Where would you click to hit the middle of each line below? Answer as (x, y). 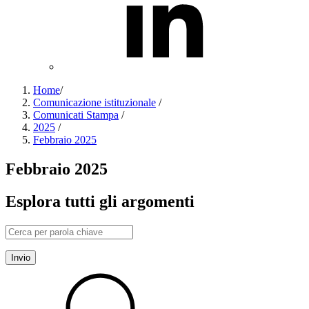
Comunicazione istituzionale (94, 102)
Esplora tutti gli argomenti (100, 201)
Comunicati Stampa (76, 115)
